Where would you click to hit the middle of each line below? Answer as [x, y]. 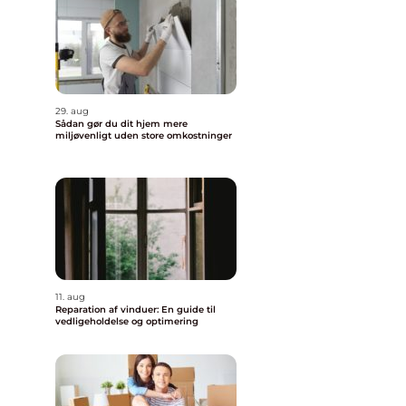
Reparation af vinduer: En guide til [135, 309]
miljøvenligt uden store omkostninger [144, 135]
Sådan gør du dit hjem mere [121, 124]
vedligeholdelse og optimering [127, 321]
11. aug [70, 297]
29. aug [72, 111]
